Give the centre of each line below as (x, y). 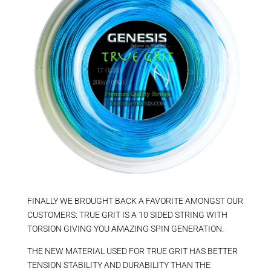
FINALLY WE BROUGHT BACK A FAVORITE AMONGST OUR (135, 201)
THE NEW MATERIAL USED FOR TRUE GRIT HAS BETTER (132, 251)
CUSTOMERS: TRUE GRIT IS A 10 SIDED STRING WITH (127, 215)
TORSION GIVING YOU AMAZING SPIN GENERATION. (125, 229)
